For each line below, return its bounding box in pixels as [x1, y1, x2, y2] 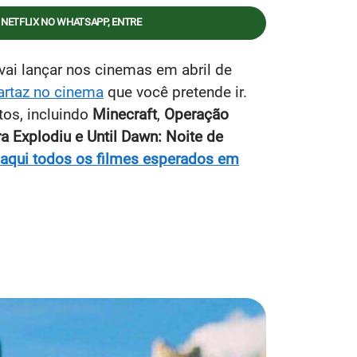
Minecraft [92, 104, 157, 124]
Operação [164, 104, 229, 124]
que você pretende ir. [104, 82, 247, 101]
